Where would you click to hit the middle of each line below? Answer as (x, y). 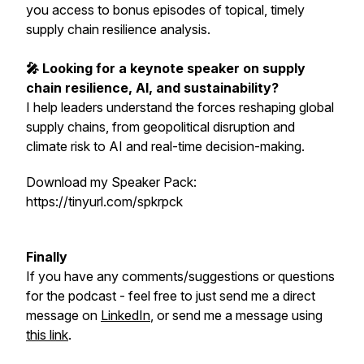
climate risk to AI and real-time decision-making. (167, 146)
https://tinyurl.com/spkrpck (104, 201)
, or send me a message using (236, 315)
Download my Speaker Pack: (111, 182)
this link (47, 335)
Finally (47, 257)
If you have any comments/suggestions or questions (180, 276)
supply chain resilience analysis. (118, 29)
